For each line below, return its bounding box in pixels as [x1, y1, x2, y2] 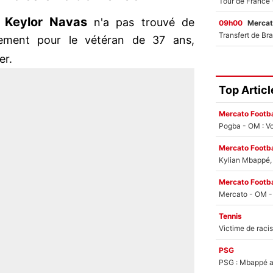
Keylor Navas [4, 15, 94, 30]
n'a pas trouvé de [94, 16, 195, 29]
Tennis [219, 211, 242, 221]
